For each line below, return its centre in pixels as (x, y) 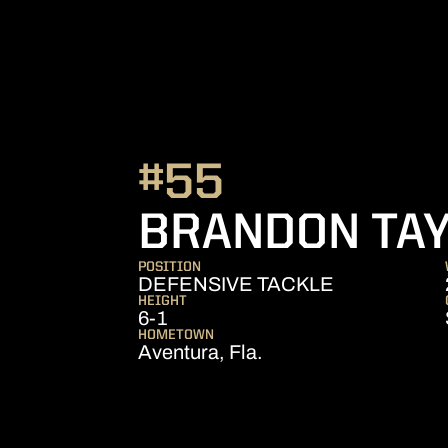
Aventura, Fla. (200, 352)
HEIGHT (162, 301)
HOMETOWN (176, 335)
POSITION (169, 267)
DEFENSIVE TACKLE (236, 284)
